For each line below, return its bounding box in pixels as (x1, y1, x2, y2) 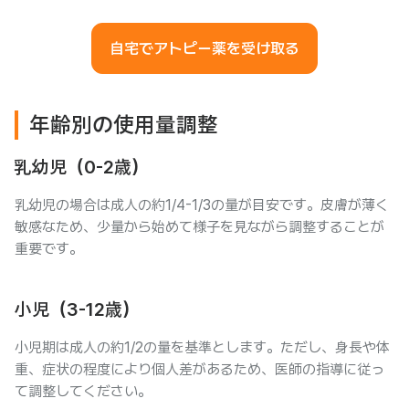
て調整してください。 (15, 383, 152, 400)
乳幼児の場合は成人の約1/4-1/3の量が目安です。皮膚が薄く (15, 196, 389, 214)
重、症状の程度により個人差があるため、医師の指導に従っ (15, 361, 384, 378)
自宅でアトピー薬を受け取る (110, 39, 299, 58)
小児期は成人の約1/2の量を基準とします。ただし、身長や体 (15, 339, 390, 356)
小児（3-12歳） (15, 299, 140, 320)
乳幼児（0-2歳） (15, 156, 149, 178)
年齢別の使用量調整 (29, 111, 218, 138)
